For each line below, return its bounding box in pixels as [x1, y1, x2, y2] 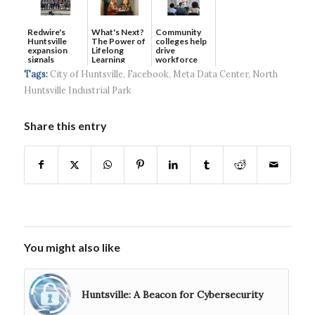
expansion [27, 44, 67, 56]
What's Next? [91, 26, 144, 37]
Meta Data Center [172, 67, 248, 79]
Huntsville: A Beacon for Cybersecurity [81, 288, 263, 301]
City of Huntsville [49, 67, 123, 79]
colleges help [155, 35, 207, 46]
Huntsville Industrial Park [23, 84, 131, 96]
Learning [91, 53, 125, 65]
